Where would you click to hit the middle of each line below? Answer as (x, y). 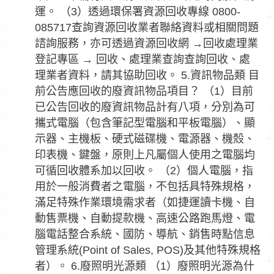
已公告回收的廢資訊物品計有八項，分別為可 (145, 107)
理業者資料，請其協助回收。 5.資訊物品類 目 (147, 75)
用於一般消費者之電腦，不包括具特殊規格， (145, 187)
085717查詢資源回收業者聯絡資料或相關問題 (147, 28)
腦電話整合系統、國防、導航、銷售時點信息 (145, 234)
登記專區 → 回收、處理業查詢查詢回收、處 (143, 59)
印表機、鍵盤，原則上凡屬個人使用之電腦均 (145, 155)
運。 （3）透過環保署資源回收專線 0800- (138, 12)
